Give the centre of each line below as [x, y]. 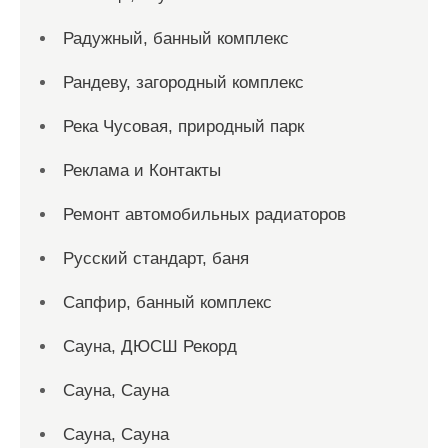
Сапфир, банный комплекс [167, 302]
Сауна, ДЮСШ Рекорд [150, 346]
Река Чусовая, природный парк [183, 126]
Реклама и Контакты [142, 170]
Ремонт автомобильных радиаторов [204, 214]
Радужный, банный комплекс [176, 38]
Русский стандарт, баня [156, 258]
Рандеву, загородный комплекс [183, 82]
